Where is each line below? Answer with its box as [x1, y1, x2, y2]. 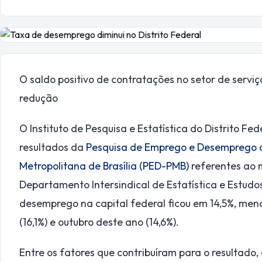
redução [19, 91, 58, 105]
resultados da [19, 140, 86, 154]
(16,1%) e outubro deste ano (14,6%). [19, 215, 179, 229]
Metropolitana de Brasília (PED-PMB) [19, 159, 189, 173]
